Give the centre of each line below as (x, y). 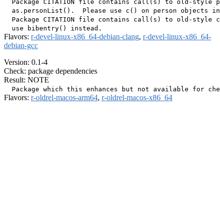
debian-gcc (21, 46)
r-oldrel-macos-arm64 (64, 98)
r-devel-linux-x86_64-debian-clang (85, 37)
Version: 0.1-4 (26, 62)
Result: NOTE (27, 80)
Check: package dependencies (51, 71)
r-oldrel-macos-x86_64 (137, 98)
